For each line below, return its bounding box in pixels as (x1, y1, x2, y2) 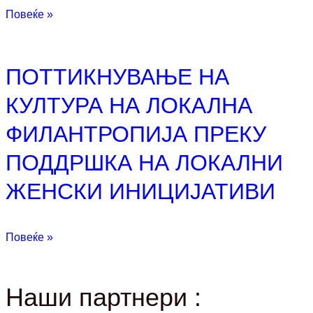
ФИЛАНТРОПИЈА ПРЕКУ (6, 121, 266, 147)
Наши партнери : (6, 282, 201, 312)
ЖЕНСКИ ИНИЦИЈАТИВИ (6, 178, 275, 204)
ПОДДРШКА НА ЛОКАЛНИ (6, 150, 283, 175)
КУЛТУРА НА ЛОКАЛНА (6, 92, 252, 118)
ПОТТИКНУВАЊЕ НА (6, 64, 229, 89)
